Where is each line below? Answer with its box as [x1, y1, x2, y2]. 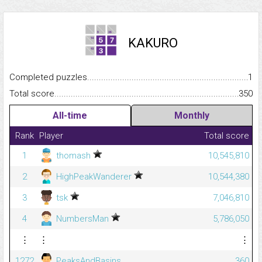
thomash [54, 150, 93, 161]
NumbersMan [54, 213, 111, 225]
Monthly [174, 110, 209, 122]
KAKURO [127, 36, 178, 51]
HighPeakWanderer [54, 171, 134, 182]
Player [39, 130, 63, 142]
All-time [53, 110, 88, 122]
